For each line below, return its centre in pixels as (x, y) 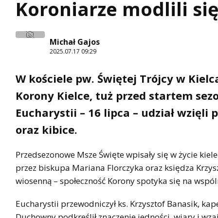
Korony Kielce (53, 96)
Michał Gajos (75, 42)
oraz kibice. (46, 130)
